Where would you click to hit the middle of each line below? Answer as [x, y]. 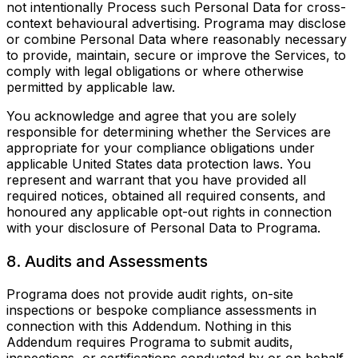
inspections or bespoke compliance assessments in [161, 310]
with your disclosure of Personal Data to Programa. [163, 228]
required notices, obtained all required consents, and [166, 196]
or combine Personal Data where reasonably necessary [177, 40]
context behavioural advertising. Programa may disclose [176, 24]
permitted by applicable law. [91, 88]
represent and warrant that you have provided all [156, 180]
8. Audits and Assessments [107, 261]
